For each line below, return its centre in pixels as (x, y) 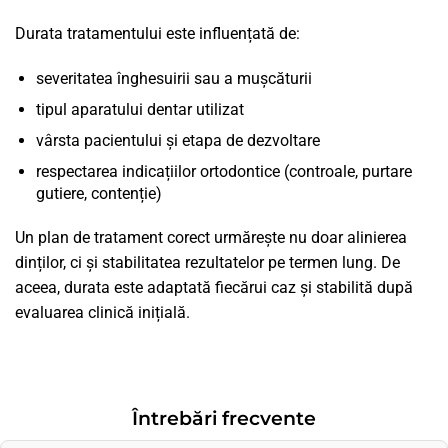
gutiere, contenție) (98, 193)
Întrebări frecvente (224, 418)
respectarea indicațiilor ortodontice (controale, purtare (223, 171)
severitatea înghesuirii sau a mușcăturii (173, 78)
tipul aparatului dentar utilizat (139, 109)
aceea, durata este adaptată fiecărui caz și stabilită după (214, 288)
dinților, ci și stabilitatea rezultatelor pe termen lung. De (207, 263)
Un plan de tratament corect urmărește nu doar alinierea (211, 238)
